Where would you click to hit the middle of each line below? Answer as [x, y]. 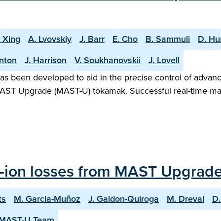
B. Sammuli [168, 39]
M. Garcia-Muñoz [47, 199]
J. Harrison [46, 60]
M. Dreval [185, 199]
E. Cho [125, 39]
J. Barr [92, 39]
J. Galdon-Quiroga [124, 199]
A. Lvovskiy [50, 39]
